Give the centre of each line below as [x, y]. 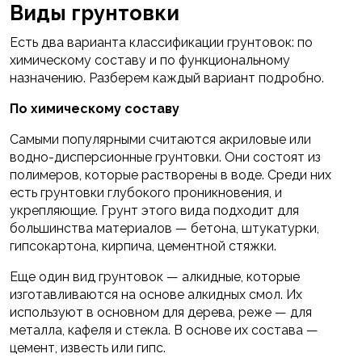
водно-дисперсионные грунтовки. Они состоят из [165, 158]
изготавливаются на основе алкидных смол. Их [156, 295]
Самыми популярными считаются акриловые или [160, 140]
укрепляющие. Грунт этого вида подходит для [154, 211]
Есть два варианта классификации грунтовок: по [161, 43]
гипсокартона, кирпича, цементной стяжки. [143, 246]
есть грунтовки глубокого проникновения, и [146, 193]
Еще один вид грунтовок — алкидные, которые [155, 277]
